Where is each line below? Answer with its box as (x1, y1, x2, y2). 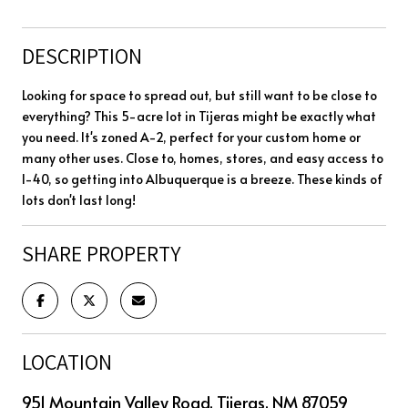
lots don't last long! (22, 190, 136, 209)
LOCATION (22, 346, 112, 376)
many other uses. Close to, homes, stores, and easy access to (22, 148, 383, 167)
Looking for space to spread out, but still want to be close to (22, 86, 377, 104)
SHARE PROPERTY (22, 238, 181, 268)
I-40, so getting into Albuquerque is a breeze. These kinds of (22, 169, 382, 188)
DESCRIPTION (22, 40, 142, 70)
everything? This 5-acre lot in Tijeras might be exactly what (22, 107, 376, 125)
